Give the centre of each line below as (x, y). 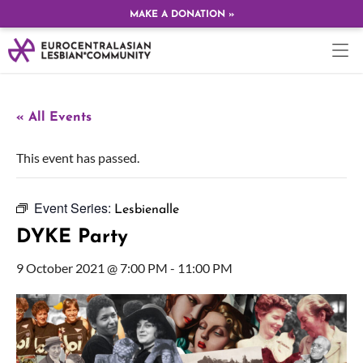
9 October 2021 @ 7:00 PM (92, 268)
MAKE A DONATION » (181, 15)
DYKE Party (72, 237)
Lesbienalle (147, 210)
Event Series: (74, 208)
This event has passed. (78, 158)
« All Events (54, 117)
